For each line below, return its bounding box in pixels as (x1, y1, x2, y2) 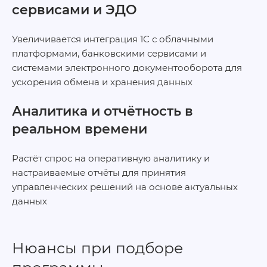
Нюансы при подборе (12, 239, 183, 257)
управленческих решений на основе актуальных (12, 181, 238, 193)
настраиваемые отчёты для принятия (12, 167, 186, 178)
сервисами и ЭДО (12, 2, 137, 18)
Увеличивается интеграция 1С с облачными (12, 33, 213, 45)
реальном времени (12, 121, 147, 137)
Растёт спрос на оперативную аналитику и (12, 153, 210, 164)
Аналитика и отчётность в (12, 103, 193, 119)
